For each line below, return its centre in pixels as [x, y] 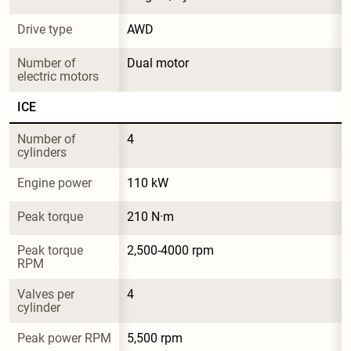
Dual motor [158, 63]
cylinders [42, 152]
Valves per [47, 294]
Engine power [54, 183]
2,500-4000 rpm [170, 250]
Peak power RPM [64, 338]
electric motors [58, 76]
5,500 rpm [155, 338]
